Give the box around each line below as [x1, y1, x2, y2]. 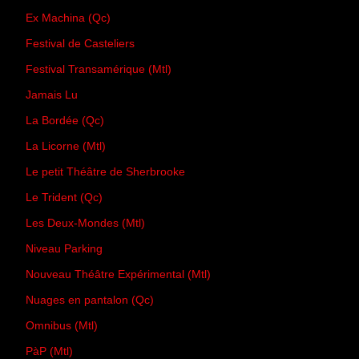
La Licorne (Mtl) [26, 139, 106, 153]
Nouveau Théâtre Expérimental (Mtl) [26, 268, 211, 281]
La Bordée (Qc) [26, 114, 104, 127]
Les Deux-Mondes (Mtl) [26, 216, 145, 230]
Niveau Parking [26, 242, 103, 256]
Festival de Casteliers [26, 37, 135, 50]
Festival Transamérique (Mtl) [26, 63, 171, 76]
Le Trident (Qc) [26, 191, 103, 204]
